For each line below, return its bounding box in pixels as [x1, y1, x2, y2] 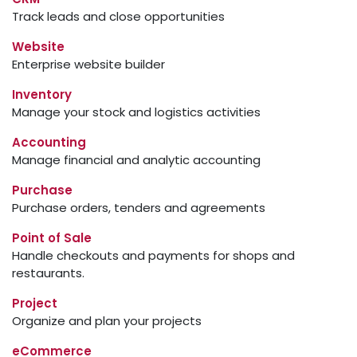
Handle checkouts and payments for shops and [12, 247, 295, 264]
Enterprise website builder [12, 56, 165, 73]
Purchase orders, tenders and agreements [12, 199, 265, 216]
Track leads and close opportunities [12, 8, 225, 25]
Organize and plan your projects [12, 312, 202, 329]
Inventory [12, 86, 72, 103]
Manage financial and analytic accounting [12, 151, 261, 168]
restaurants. [12, 265, 84, 281]
